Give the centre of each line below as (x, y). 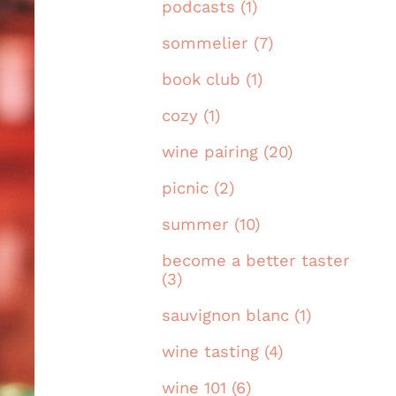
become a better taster (256, 261)
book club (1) (212, 80)
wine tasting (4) (222, 352)
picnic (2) (198, 188)
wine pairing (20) (227, 152)
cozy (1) (191, 116)
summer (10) (211, 225)
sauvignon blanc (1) (236, 316)
